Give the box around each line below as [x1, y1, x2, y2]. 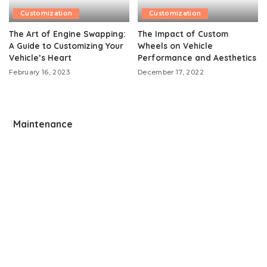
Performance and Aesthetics [138, 52, 256, 63]
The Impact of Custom [138, 28, 228, 39]
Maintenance [13, 117, 73, 130]
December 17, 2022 [138, 67, 204, 76]
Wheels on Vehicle [138, 40, 213, 51]
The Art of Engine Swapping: [9, 28, 126, 39]
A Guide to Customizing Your [9, 40, 123, 51]
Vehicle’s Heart [9, 52, 72, 63]
